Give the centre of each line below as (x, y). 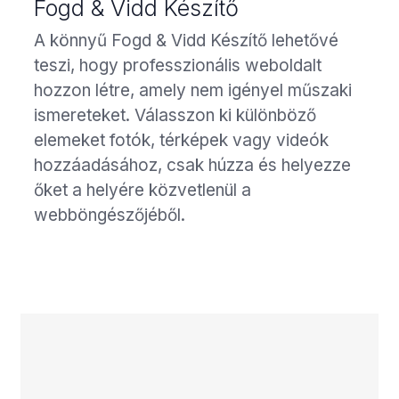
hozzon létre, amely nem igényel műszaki (193, 90)
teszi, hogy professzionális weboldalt (178, 65)
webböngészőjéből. (110, 215)
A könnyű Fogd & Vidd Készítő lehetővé (186, 40)
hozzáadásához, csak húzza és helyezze (192, 165)
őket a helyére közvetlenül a (142, 190)
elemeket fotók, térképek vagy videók (181, 140)
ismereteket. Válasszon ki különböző (175, 115)
